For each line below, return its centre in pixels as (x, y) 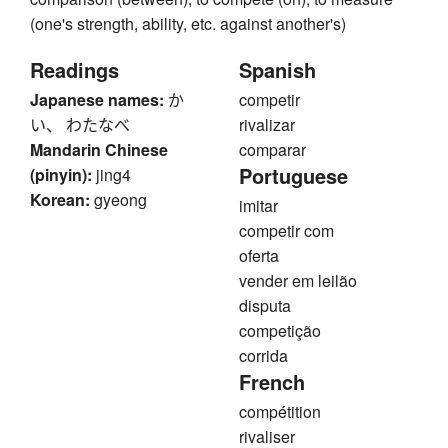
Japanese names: (97, 100)
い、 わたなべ (80, 125)
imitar (258, 206)
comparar (272, 150)
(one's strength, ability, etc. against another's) (188, 24)
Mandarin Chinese (99, 150)
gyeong (120, 200)
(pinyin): (61, 175)
